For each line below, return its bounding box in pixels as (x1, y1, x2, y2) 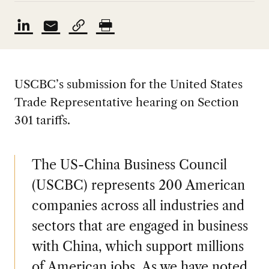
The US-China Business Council (31, 156, 227, 173)
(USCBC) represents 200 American (31, 177, 245, 193)
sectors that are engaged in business (31, 217, 248, 234)
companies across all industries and (31, 197, 244, 214)
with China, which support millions (31, 238, 244, 255)
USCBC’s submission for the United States (14, 76, 243, 91)
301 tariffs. (14, 112, 70, 127)
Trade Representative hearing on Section (14, 94, 239, 109)
